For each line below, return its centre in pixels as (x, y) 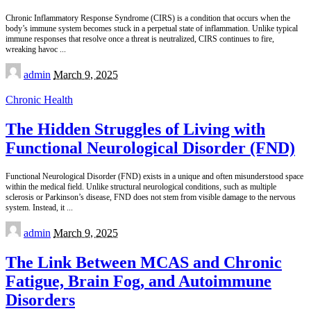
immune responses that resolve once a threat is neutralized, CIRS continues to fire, (140, 39)
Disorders (40, 300)
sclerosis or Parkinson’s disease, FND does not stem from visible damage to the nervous (151, 197)
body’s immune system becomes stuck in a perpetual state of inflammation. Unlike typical (152, 29)
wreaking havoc (33, 50)
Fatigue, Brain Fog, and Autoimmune (138, 281)
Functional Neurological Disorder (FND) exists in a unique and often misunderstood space (154, 177)
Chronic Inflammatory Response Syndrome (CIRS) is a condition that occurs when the (148, 18)
